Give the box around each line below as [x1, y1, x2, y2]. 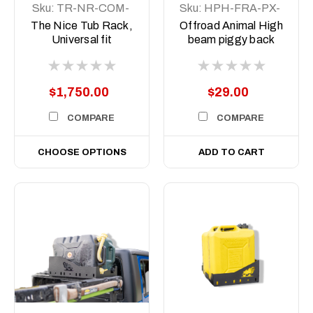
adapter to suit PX [185, 47, 277, 59]
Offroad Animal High [180, 19, 283, 31]
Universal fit [51, 33, 112, 45]
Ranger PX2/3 [195, 61, 268, 73]
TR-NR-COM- [56, 1, 129, 14]
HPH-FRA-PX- [204, 1, 281, 14]
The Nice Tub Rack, [31, 19, 133, 31]
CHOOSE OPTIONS [37, 147, 126, 157]
